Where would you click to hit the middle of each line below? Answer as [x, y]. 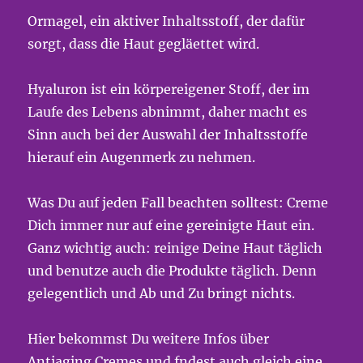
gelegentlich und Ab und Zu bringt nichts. [162, 293]
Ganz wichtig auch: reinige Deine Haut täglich [175, 248]
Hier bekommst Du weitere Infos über [149, 339]
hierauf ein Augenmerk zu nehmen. [142, 157]
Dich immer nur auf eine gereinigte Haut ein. [171, 225]
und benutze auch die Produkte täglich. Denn [173, 271]
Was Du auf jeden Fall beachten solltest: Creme [178, 203]
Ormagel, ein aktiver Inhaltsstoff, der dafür [167, 21]
